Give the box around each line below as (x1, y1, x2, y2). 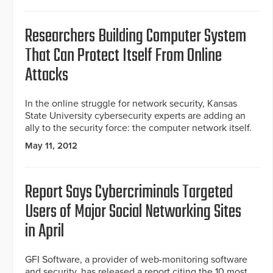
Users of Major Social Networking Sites (25, 198, 241, 227)
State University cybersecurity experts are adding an (25, 110, 246, 122)
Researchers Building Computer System (25, 23, 246, 51)
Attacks (25, 62, 68, 90)
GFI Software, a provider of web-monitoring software (25, 253, 247, 266)
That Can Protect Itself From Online (25, 42, 222, 71)
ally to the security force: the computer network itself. (25, 122, 252, 135)
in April (25, 218, 64, 246)
